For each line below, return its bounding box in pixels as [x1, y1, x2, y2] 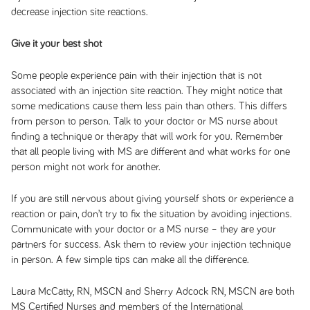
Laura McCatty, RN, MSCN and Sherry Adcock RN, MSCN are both [10, 286, 295, 297]
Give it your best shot [10, 38, 102, 49]
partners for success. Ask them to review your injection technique [10, 239, 291, 250]
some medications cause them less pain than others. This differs [10, 100, 287, 111]
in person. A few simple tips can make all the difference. [10, 254, 249, 265]
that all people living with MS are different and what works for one [10, 146, 290, 157]
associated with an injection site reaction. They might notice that [10, 85, 282, 96]
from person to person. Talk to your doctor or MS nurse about [10, 116, 277, 127]
